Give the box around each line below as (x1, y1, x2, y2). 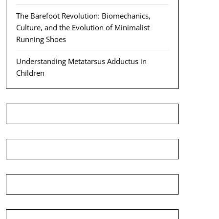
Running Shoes (16, 34, 66, 44)
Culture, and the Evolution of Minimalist (16, 22, 150, 32)
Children (16, 68, 44, 78)
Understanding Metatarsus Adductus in (16, 56, 147, 66)
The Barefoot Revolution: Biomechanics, (16, 11, 151, 21)
